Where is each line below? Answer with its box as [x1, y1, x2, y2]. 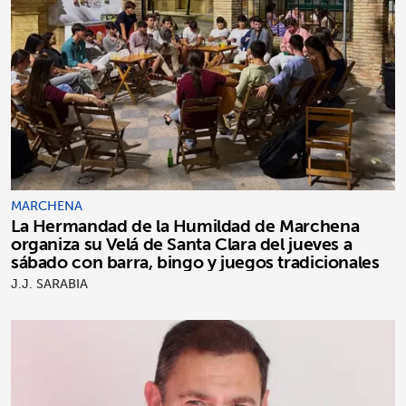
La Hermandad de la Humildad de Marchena [11, 209, 360, 241]
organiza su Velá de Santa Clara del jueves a [11, 227, 353, 259]
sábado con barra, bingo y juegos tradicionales [11, 246, 380, 277]
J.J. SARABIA [11, 272, 88, 295]
